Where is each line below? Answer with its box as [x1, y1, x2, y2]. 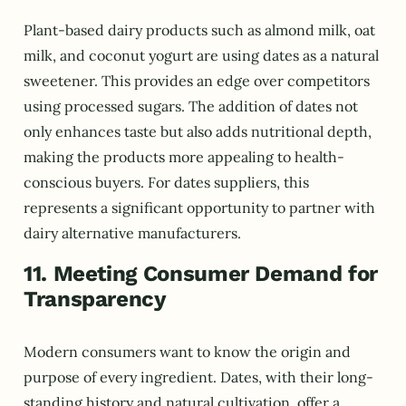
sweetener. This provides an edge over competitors [24, 72, 370, 91]
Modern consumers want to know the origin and [24, 342, 351, 361]
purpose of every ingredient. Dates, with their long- [24, 367, 373, 386]
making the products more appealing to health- [24, 148, 344, 167]
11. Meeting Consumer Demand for [24, 261, 378, 287]
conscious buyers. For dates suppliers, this [24, 173, 309, 192]
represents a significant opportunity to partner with [24, 198, 375, 217]
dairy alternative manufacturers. [24, 224, 241, 243]
